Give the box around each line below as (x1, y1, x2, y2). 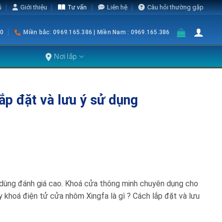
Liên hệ (107, 3, 127, 11)
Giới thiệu (20, 3, 47, 11)
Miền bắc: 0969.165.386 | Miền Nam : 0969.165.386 (23, 28, 170, 36)
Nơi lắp (54, 53, 77, 60)
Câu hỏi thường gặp (147, 3, 204, 11)
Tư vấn (67, 3, 87, 11)
